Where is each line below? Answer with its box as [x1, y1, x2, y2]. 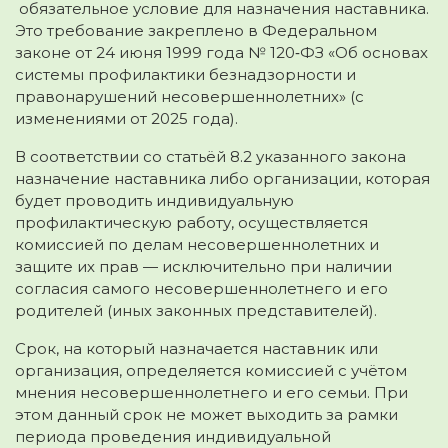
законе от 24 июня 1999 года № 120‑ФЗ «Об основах [15, 42, 428, 62]
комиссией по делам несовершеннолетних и [15, 234, 379, 254]
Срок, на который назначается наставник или [15, 338, 378, 358]
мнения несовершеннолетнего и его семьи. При [15, 382, 408, 402]
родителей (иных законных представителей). [15, 300, 377, 320]
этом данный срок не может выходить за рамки [15, 404, 398, 424]
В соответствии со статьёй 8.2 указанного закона [15, 146, 406, 166]
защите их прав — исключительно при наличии [15, 256, 392, 276]
